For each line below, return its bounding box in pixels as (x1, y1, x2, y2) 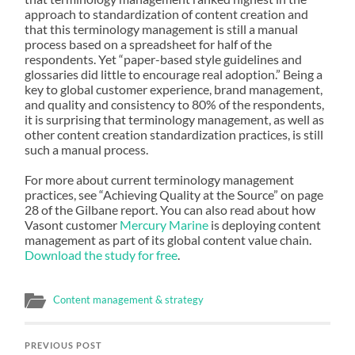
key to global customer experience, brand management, (25, 82, 323, 97)
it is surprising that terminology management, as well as (25, 112, 325, 127)
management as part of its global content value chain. (25, 232, 312, 247)
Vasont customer (25, 217, 120, 232)
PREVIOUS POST (25, 341, 103, 350)
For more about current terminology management (25, 172, 295, 187)
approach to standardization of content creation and (25, 6, 309, 21)
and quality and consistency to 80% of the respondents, (25, 97, 325, 112)
